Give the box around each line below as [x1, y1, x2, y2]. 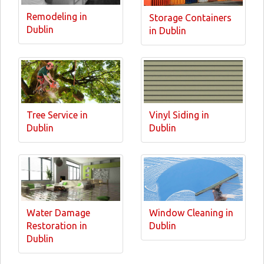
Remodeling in [27, 11, 87, 22]
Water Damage [27, 207, 90, 218]
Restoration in [27, 220, 87, 231]
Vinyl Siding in [149, 110, 209, 120]
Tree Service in [27, 110, 88, 120]
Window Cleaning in [149, 207, 233, 218]
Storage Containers [149, 12, 232, 23]
